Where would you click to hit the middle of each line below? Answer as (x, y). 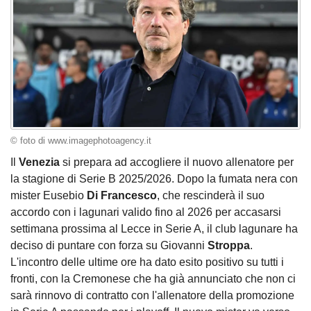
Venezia (41, 162)
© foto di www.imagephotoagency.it (81, 141)
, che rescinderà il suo (211, 196)
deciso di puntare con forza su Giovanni (109, 246)
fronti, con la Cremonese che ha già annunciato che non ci (153, 279)
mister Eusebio (49, 196)
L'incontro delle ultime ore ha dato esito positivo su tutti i (147, 262)
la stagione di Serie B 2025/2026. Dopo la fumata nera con (154, 179)
